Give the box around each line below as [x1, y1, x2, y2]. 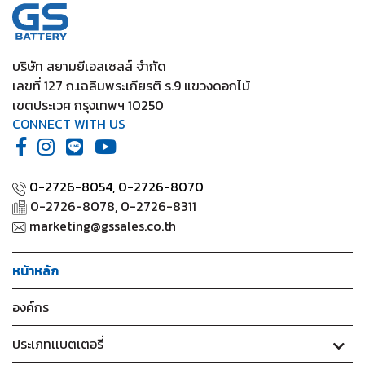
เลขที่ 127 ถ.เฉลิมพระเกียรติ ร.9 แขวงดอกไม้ [12, 76, 250, 95]
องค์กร [12, 297, 49, 317]
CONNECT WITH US [12, 114, 125, 134]
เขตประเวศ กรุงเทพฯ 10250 [12, 95, 164, 115]
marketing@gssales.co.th [26, 216, 177, 235]
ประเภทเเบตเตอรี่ [12, 334, 103, 354]
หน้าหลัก [12, 261, 59, 280]
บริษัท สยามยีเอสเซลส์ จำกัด [12, 56, 166, 76]
